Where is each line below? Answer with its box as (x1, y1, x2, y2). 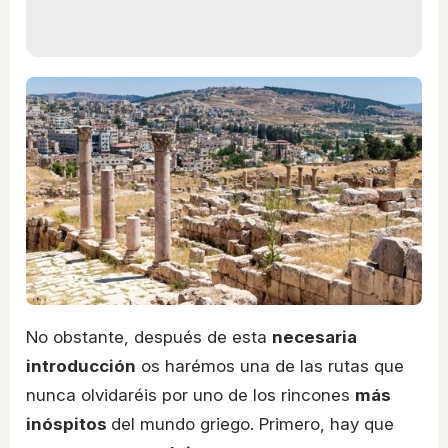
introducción (26, 356, 136, 377)
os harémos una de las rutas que (136, 356, 404, 377)
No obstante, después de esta (26, 327, 272, 348)
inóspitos (26, 414, 111, 435)
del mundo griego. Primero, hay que (111, 414, 394, 435)
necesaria (272, 327, 357, 348)
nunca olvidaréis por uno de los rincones (26, 385, 355, 406)
